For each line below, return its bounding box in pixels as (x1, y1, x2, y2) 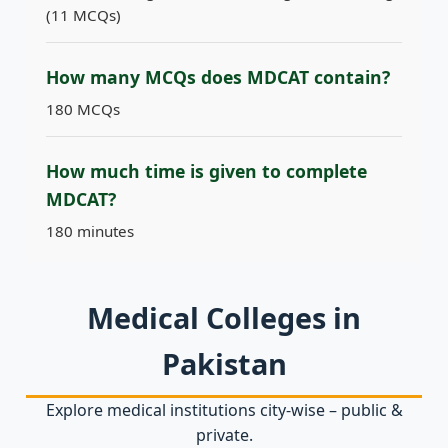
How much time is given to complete (46, 159, 367, 184)
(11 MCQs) (46, 5, 121, 26)
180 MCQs (46, 99, 120, 120)
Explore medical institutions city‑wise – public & (45, 399, 403, 422)
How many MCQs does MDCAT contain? (46, 65, 390, 90)
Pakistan (161, 344, 287, 384)
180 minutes (46, 221, 134, 242)
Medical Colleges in (87, 298, 361, 338)
